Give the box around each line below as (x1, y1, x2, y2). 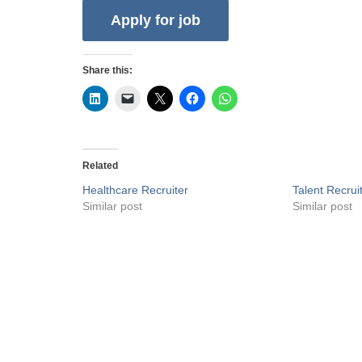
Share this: (82, 65, 133, 77)
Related (82, 160, 118, 172)
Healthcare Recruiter (82, 183, 188, 197)
